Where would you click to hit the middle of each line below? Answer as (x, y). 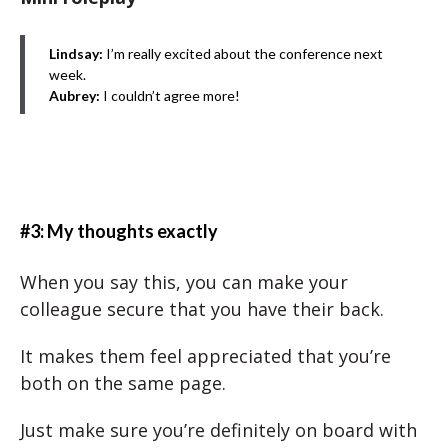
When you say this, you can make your (184, 282)
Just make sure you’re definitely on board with (218, 430)
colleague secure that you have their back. (202, 309)
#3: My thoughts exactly (119, 231)
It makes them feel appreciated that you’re (205, 356)
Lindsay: (76, 53)
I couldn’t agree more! (170, 95)
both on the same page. (123, 383)
